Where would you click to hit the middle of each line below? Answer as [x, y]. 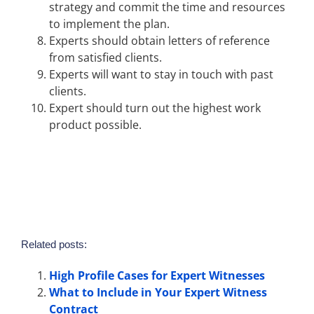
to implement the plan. [109, 24]
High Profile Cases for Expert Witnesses [157, 276]
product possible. [95, 125]
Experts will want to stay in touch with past [161, 75]
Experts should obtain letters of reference [159, 41]
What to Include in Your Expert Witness [158, 293]
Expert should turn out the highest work [155, 108]
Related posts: [54, 245]
